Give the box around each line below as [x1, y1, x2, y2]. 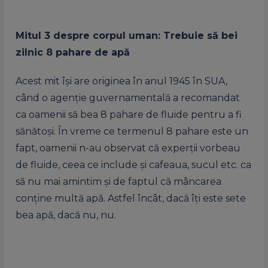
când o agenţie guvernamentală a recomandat [16, 92, 240, 103]
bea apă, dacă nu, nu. [16, 209, 116, 221]
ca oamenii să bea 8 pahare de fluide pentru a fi [16, 109, 242, 120]
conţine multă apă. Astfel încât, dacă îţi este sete [16, 193, 246, 204]
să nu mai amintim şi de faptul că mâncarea [16, 176, 221, 187]
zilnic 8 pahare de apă [16, 47, 130, 58]
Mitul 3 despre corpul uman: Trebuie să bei [16, 30, 237, 41]
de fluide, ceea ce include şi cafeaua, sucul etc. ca [16, 159, 251, 170]
